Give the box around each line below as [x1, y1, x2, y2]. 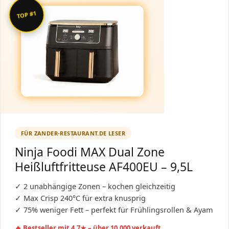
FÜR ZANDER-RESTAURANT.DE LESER [21, 129, 125, 137]
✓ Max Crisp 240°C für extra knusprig [15, 192, 146, 203]
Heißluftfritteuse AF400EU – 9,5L [15, 158, 193, 175]
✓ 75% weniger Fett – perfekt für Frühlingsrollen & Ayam [15, 204, 213, 215]
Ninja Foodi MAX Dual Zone [15, 143, 165, 160]
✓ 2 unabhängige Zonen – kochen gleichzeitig [15, 180, 175, 191]
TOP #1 [16, 9, 37, 20]
